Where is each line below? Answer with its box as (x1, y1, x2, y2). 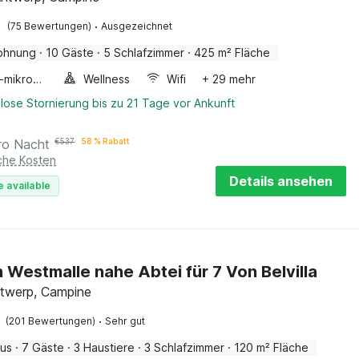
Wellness (83, 72, 131, 86)
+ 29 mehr (202, 72, 256, 86)
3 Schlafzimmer (144, 341, 225, 354)
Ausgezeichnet (101, 20, 173, 32)
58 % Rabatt (81, 136, 131, 146)
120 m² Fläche (234, 341, 309, 354)
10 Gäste (46, 46, 95, 59)
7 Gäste (22, 341, 65, 354)
